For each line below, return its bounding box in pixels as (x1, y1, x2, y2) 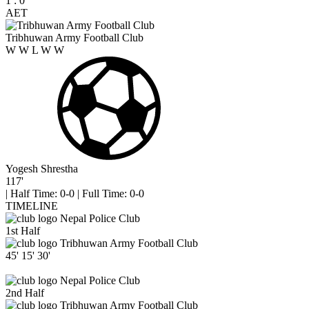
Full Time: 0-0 (82, 188, 144, 199)
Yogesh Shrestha (6, 163, 78, 175)
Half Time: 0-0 (10, 188, 74, 199)
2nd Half (6, 287, 44, 299)
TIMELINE (6, 200, 58, 212)
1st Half (6, 225, 40, 237)
